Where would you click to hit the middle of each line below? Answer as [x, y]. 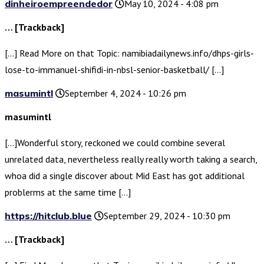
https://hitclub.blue [48, 216]
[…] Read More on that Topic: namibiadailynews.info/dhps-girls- [129, 53]
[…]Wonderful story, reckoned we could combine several [115, 143]
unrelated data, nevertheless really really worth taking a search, [131, 159]
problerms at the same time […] [68, 192]
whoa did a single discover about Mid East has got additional [125, 176]
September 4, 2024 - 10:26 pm [126, 93]
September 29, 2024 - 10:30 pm [167, 216]
